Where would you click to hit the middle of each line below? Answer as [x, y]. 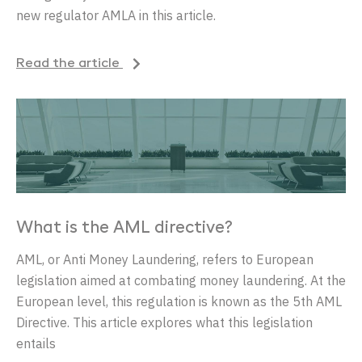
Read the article [69, 64]
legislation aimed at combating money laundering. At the [181, 280]
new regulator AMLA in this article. [116, 16]
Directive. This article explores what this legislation [164, 322]
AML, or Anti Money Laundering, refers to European [165, 259]
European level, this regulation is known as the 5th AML [179, 301]
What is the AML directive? [124, 229]
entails [36, 343]
